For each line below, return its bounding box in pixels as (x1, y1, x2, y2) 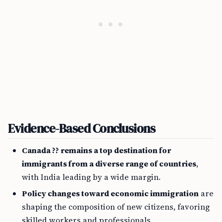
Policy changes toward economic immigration (22, 188, 199, 199)
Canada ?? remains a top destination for (22, 145, 171, 156)
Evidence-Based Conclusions (8, 120, 156, 137)
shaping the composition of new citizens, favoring (22, 201, 210, 213)
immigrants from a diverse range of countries (22, 158, 196, 169)
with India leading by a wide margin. (22, 171, 161, 183)
